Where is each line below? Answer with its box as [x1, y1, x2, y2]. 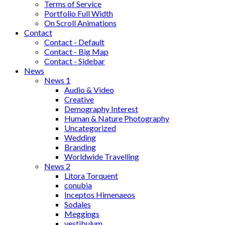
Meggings [64, 209, 99, 218]
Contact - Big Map [44, 47, 108, 56]
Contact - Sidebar [44, 56, 105, 66]
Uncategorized [64, 123, 116, 133]
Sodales [64, 199, 91, 209]
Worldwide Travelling [64, 152, 139, 161]
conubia [64, 180, 92, 190]
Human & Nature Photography [64, 114, 169, 123]
